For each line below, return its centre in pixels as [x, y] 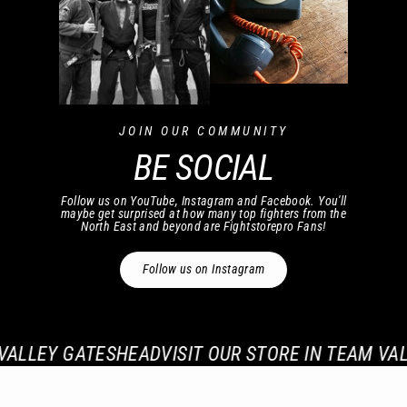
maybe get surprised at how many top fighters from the [203, 214]
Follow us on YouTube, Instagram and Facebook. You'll [203, 202]
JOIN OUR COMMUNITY [203, 131]
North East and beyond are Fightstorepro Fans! [203, 227]
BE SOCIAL [203, 169]
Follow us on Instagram [203, 270]
